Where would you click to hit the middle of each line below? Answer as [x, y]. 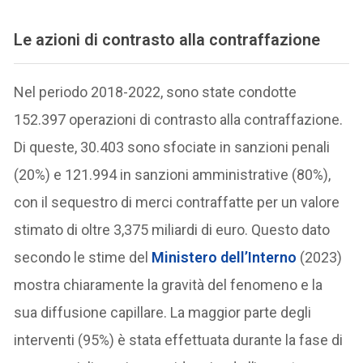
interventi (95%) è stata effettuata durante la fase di [179, 340]
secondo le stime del [83, 258]
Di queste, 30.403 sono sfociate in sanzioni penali [172, 147]
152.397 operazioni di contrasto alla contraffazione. [179, 120]
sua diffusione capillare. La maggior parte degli [163, 313]
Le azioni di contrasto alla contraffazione [167, 39]
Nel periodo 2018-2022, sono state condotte [156, 92]
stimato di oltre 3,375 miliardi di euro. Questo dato [172, 230]
